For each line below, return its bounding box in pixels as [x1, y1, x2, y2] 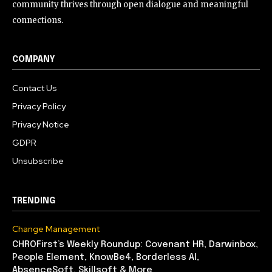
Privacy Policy [12, 101, 66, 112]
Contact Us [12, 83, 57, 94]
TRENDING [12, 197, 55, 206]
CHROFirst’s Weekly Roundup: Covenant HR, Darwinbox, [12, 240, 258, 250]
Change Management [12, 223, 100, 235]
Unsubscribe [12, 155, 64, 167]
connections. [12, 15, 63, 26]
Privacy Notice [12, 119, 69, 131]
